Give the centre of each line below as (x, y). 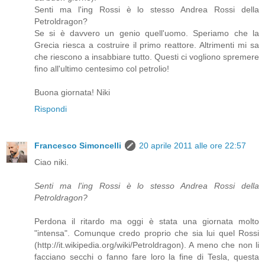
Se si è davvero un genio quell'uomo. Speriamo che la (147, 33)
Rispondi (51, 109)
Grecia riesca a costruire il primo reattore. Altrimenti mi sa (147, 45)
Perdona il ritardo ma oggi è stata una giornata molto (147, 222)
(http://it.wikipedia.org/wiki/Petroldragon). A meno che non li (147, 245)
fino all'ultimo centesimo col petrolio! (102, 69)
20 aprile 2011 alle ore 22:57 (193, 146)
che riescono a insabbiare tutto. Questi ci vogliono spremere (147, 57)
